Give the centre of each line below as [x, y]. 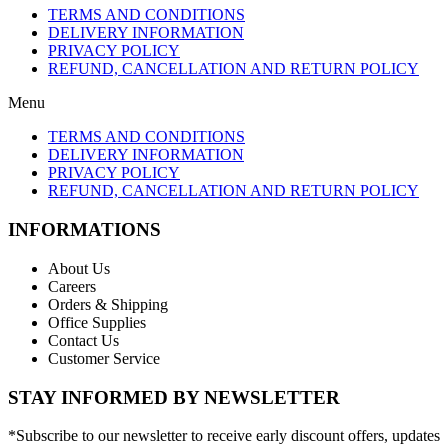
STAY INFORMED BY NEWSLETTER [174, 397]
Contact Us [83, 340]
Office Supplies [97, 322]
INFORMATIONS [84, 230]
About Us [79, 268]
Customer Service [104, 358]
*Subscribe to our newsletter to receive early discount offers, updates [224, 436]
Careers [72, 286]
